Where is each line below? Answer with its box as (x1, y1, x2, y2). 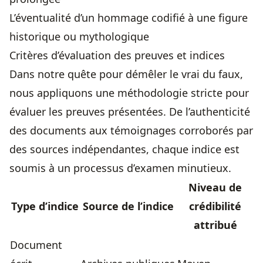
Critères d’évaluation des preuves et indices (9, 48, 225, 63)
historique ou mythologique (9, 29, 149, 44)
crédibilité (189, 199, 241, 214)
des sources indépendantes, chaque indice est (9, 142, 240, 157)
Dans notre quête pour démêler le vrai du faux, (9, 67, 243, 82)
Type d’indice (11, 199, 79, 214)
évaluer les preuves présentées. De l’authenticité (9, 104, 250, 119)
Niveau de (188, 180, 242, 195)
